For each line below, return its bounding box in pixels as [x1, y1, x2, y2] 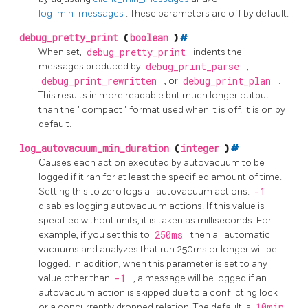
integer [181, 142, 225, 155]
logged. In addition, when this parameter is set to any [38, 258, 267, 270]
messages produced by [38, 60, 143, 73]
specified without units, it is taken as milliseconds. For [38, 214, 272, 227]
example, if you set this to [38, 229, 152, 241]
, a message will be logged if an [133, 272, 267, 285]
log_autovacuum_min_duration [19, 142, 175, 155]
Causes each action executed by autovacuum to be [38, 157, 265, 169]
